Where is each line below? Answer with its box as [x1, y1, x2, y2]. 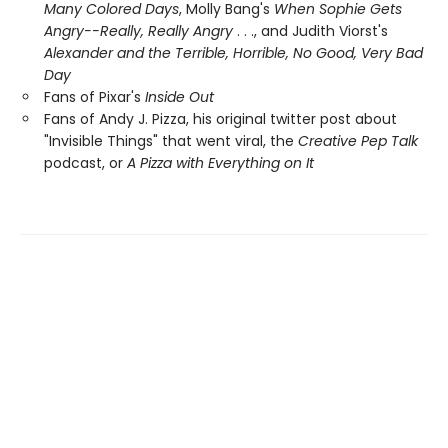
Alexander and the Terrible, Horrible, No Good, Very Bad [44, 43, 423, 63]
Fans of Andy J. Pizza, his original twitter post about [44, 109, 397, 129]
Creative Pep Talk [298, 131, 418, 151]
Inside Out [145, 87, 214, 107]
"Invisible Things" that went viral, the [44, 131, 298, 151]
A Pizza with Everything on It [127, 153, 314, 173]
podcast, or [44, 153, 127, 173]
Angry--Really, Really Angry [44, 21, 233, 41]
